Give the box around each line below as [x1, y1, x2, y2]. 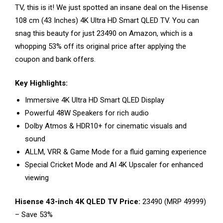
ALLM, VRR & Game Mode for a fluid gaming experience [25, 147, 207, 156]
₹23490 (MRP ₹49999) [140, 197, 206, 207]
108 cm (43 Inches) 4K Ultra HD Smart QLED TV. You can [15, 15, 199, 25]
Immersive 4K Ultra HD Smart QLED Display [25, 95, 164, 105]
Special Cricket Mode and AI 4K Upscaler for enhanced [25, 160, 203, 169]
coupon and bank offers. [15, 54, 96, 64]
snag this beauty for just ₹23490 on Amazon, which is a [15, 28, 193, 38]
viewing [25, 173, 49, 182]
